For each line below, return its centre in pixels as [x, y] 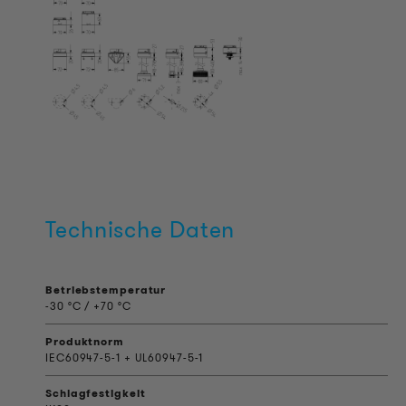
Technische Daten [140, 230]
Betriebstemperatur [106, 290]
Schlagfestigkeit [96, 393]
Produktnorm [85, 341]
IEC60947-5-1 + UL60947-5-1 [125, 358]
